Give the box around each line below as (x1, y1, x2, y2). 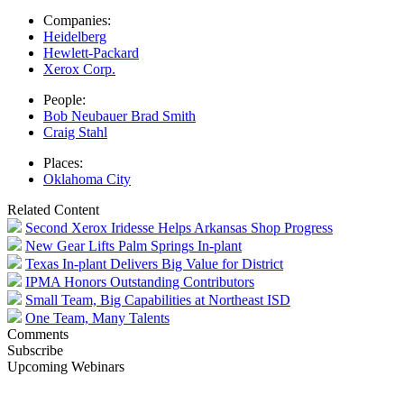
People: (43, 91, 86, 107)
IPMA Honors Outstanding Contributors (25, 273, 254, 289)
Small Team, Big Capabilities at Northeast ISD (25, 291, 290, 308)
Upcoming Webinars (7, 358, 124, 374)
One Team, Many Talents (25, 309, 170, 326)
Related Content (7, 201, 99, 217)
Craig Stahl (43, 124, 107, 140)
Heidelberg (43, 28, 106, 44)
